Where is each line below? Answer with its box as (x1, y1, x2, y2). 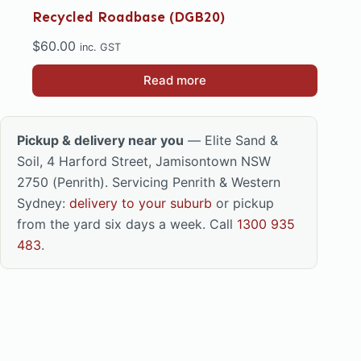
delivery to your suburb (69, 195, 212, 212)
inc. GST (80, 41, 121, 54)
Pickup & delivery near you (17, 132, 184, 149)
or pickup (212, 195, 274, 212)
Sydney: (17, 195, 69, 212)
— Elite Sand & (184, 132, 278, 149)
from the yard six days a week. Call (17, 216, 237, 233)
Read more (143, 73, 207, 89)
